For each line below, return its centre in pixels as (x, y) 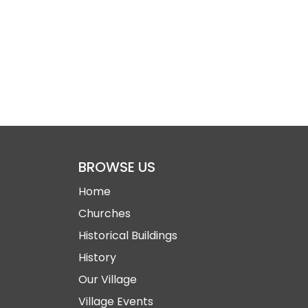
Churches (104, 213)
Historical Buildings (128, 235)
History (97, 257)
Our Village (108, 279)
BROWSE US (117, 167)
